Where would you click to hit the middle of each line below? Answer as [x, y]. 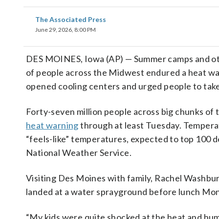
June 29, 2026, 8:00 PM [66, 30]
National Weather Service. [79, 153]
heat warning [52, 125]
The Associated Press [71, 19]
